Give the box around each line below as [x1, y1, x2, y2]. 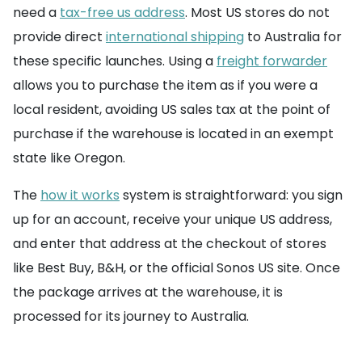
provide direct [13, 27, 106, 47]
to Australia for [244, 27, 342, 47]
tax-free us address [60, 3, 185, 23]
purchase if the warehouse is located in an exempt [13, 124, 334, 144]
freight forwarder [217, 52, 327, 71]
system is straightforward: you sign [120, 186, 343, 205]
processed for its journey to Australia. [13, 307, 249, 326]
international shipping [106, 27, 244, 47]
